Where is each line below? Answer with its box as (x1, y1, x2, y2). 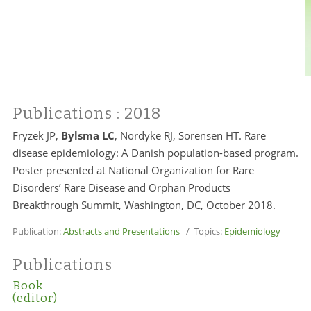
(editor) (12, 292, 58, 305)
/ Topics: (179, 225, 224, 237)
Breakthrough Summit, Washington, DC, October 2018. (12, 198, 276, 212)
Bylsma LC (58, 128, 115, 142)
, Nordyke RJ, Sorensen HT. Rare (114, 128, 266, 142)
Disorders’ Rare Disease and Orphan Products (12, 180, 230, 194)
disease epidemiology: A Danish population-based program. (12, 146, 299, 160)
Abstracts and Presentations (62, 225, 180, 237)
